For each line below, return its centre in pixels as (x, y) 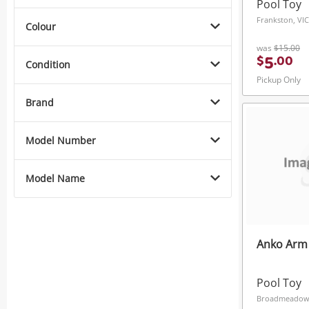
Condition (48, 65)
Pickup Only (279, 80)
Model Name (55, 179)
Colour (41, 27)
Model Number (61, 141)
